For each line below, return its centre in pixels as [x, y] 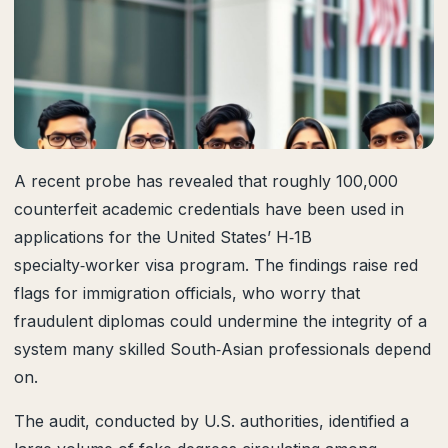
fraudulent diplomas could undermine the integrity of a [220, 321]
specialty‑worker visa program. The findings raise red [216, 265]
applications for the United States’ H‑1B [163, 237]
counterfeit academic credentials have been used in [209, 209]
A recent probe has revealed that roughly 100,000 [206, 181]
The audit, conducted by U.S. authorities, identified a [211, 421]
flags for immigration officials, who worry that [187, 293]
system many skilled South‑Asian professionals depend [222, 349]
